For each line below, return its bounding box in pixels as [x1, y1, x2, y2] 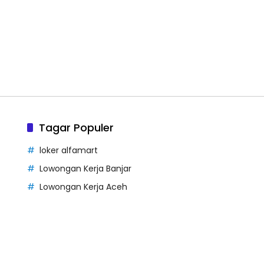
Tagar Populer [38, 120, 114, 135]
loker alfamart [39, 144, 98, 156]
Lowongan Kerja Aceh [39, 180, 127, 193]
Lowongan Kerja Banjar [39, 162, 131, 174]
